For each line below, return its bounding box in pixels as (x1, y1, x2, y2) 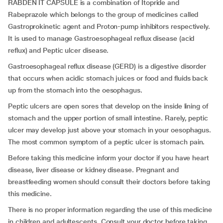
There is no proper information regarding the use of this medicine (8, 206, 212, 214)
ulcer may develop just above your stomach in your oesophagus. (8, 126, 212, 134)
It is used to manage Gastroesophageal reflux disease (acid (8, 34, 195, 42)
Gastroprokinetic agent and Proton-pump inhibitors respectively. (8, 22, 210, 30)
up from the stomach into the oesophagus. (8, 86, 142, 94)
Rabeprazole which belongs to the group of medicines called (8, 10, 199, 18)
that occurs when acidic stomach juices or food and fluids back (8, 74, 209, 82)
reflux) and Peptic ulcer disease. (8, 46, 109, 54)
